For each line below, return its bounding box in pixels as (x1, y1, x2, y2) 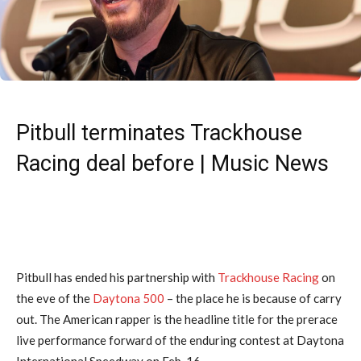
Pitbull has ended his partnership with (16, 269, 218, 284)
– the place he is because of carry (164, 290, 342, 305)
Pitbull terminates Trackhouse (16, 119, 302, 146)
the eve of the (16, 290, 93, 305)
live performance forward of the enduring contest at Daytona (16, 332, 344, 347)
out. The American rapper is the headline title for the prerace (16, 311, 338, 326)
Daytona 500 (93, 290, 164, 305)
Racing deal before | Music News (16, 150, 329, 176)
